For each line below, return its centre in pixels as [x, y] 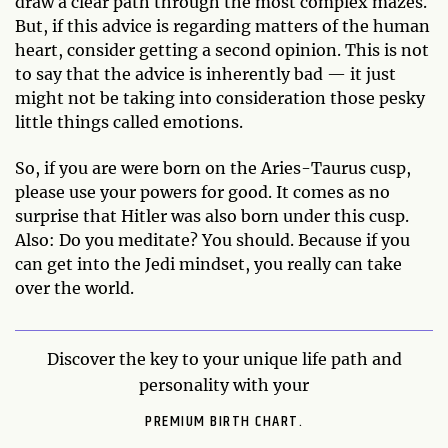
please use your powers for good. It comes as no [202, 191]
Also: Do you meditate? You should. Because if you [212, 239]
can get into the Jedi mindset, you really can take [208, 263]
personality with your [224, 384]
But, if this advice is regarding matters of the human [222, 25]
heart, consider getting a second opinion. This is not [222, 49]
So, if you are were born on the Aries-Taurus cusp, [213, 167]
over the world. [74, 287]
